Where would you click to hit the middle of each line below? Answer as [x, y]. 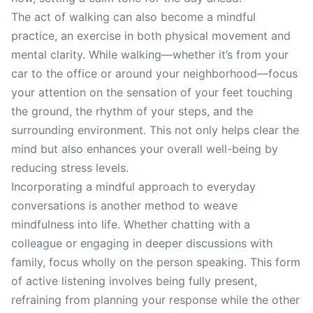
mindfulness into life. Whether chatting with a [131, 224]
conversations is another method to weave [124, 205]
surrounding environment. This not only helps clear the [155, 130]
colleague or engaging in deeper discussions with [142, 243]
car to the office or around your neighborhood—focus [154, 73]
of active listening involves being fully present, [134, 281]
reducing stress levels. [70, 168]
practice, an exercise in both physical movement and [151, 36]
